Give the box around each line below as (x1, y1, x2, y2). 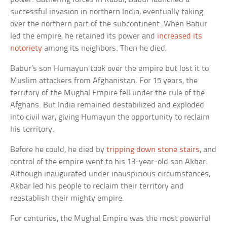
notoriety (10, 44, 43, 53)
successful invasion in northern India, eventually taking (10, 8, 204, 17)
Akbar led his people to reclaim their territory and (10, 182, 184, 191)
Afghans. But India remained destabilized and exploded (10, 101, 205, 110)
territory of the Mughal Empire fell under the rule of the (10, 89, 205, 98)
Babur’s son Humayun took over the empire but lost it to (10, 64, 209, 73)
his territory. (10, 125, 55, 134)
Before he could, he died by (10, 145, 107, 155)
